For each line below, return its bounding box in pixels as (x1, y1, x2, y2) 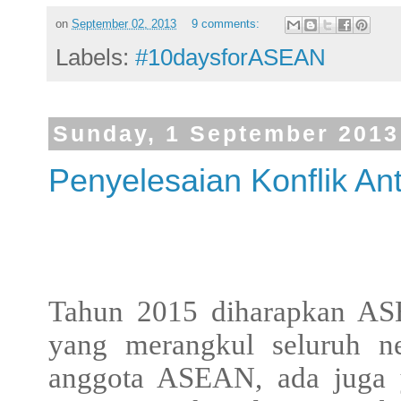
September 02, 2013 (72, 18, 176, 31)
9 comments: (191, 18, 263, 31)
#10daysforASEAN (135, 44, 326, 72)
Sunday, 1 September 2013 (52, 122, 399, 147)
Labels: (55, 44, 135, 72)
